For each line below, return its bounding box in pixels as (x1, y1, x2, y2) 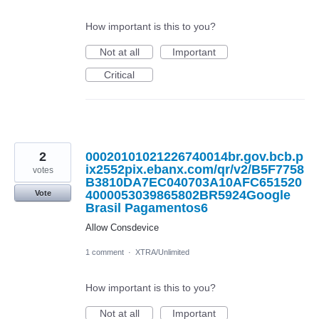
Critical (104, 68, 135, 80)
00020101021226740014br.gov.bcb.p (85, 149, 303, 164)
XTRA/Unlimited (135, 247, 189, 256)
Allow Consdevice (85, 221, 159, 233)
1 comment (85, 247, 124, 256)
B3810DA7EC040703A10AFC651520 (85, 174, 302, 189)
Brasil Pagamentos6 (85, 200, 208, 215)
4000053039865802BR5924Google (85, 187, 291, 202)
